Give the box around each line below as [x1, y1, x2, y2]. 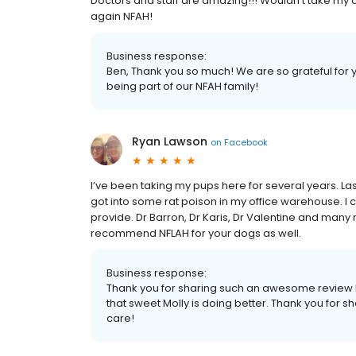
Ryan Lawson [132, 133, 207, 149]
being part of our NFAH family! [106, 79, 258, 94]
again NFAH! [91, 9, 153, 24]
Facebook [224, 135, 268, 149]
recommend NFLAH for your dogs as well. [91, 226, 301, 241]
